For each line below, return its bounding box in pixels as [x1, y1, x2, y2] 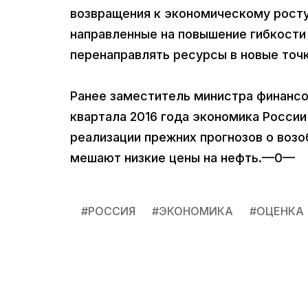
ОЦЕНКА [256, 204, 304, 219]
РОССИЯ [88, 204, 135, 219]
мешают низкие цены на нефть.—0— [70, 151, 295, 166]
